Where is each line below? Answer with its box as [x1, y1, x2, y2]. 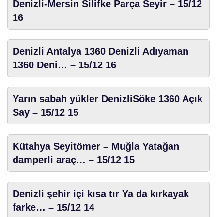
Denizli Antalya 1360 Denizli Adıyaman [13, 46, 188, 57]
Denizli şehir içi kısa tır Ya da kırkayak [13, 188, 189, 199]
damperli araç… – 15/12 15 [13, 154, 135, 165]
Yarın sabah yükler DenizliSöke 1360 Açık [13, 93, 202, 104]
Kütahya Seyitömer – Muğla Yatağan [13, 140, 179, 152]
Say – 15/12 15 [13, 107, 78, 118]
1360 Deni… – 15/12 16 [13, 59, 116, 70]
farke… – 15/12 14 [13, 201, 94, 213]
